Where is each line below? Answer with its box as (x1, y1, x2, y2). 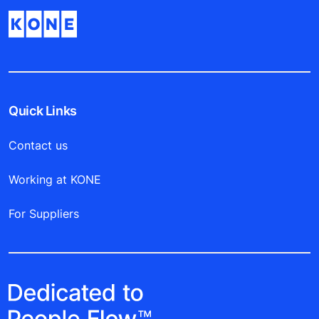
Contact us (9, 138, 68, 153)
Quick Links (9, 103, 78, 119)
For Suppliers (9, 206, 79, 221)
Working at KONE (9, 172, 101, 187)
